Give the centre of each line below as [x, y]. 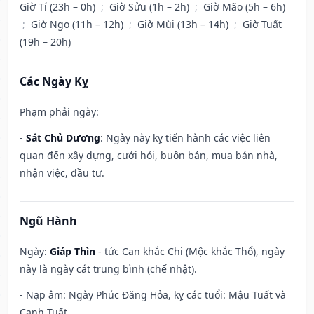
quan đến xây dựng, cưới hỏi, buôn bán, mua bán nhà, [149, 156]
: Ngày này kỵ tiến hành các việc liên [185, 138]
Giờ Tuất [262, 25]
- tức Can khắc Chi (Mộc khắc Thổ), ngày [190, 252]
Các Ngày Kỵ [54, 82]
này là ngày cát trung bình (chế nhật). [108, 269]
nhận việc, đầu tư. [62, 173]
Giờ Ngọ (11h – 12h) [78, 25]
